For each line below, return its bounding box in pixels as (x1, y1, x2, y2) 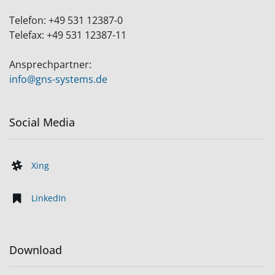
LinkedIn (31, 192, 66, 204)
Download (9, 242, 62, 258)
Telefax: (9, 28, 47, 42)
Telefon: (9, 14, 48, 28)
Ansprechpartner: (9, 58, 91, 72)
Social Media (9, 115, 75, 130)
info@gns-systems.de (9, 72, 107, 87)
